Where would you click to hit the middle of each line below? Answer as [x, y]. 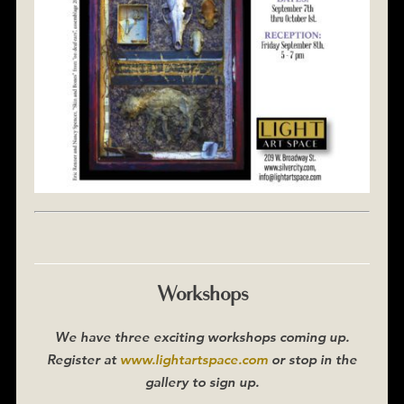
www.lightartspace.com [194, 359]
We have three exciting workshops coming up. [202, 336]
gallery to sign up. [202, 381]
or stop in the [312, 359]
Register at [83, 359]
